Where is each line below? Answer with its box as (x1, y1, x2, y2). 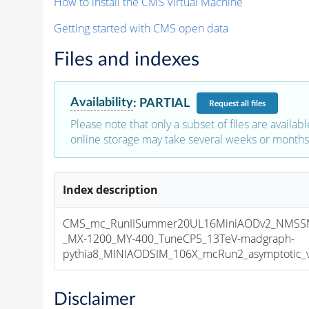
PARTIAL (139, 96, 190, 110)
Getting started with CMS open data (53, 21, 228, 37)
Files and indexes (53, 50, 199, 70)
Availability (70, 96, 133, 110)
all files (240, 99, 266, 108)
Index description (63, 182, 159, 198)
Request (208, 99, 241, 108)
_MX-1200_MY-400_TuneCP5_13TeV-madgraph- (63, 231, 295, 247)
